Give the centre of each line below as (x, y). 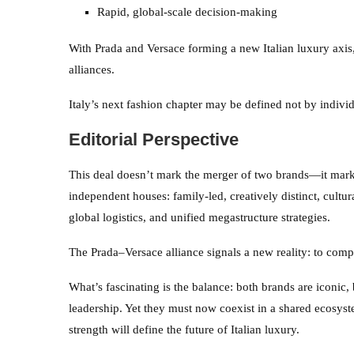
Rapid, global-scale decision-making (187, 11)
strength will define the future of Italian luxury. (184, 329)
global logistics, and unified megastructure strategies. (200, 217)
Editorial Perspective (154, 139)
